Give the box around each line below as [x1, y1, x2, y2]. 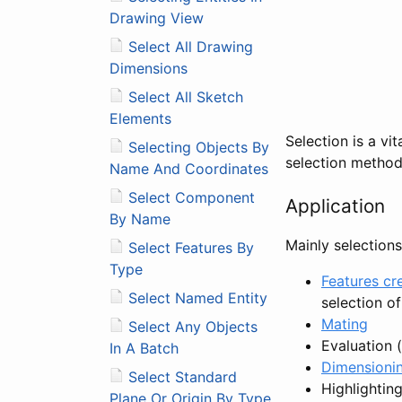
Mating [321, 314, 368, 333]
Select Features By [128, 238, 254, 257]
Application [285, 194, 385, 217]
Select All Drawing [128, 37, 253, 56]
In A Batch [109, 338, 179, 357]
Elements [109, 109, 171, 127]
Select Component [128, 188, 255, 206]
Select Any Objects [128, 317, 258, 336]
